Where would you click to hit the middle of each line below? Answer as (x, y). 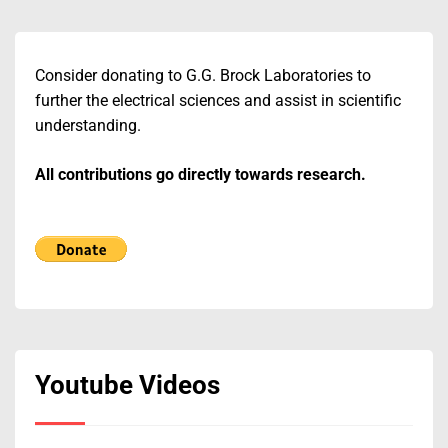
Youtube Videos (127, 385)
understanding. (88, 125)
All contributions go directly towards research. (200, 174)
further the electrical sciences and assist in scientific (218, 100)
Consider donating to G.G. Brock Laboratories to (203, 75)
